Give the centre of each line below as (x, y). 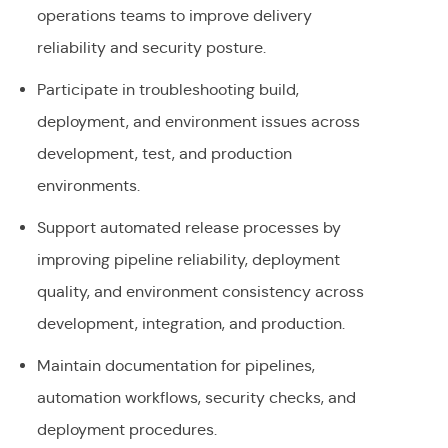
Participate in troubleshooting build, (167, 90)
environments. (88, 186)
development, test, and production (164, 154)
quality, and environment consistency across (200, 292)
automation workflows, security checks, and (196, 398)
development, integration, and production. (190, 324)
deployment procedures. (126, 430)
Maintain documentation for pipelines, (175, 366)
